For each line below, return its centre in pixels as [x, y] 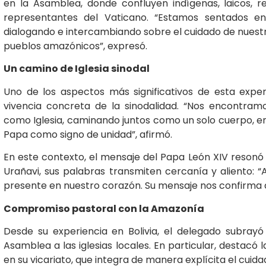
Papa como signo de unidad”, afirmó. [88, 134]
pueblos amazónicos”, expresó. [75, 46]
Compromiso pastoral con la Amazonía [104, 208]
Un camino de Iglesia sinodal [77, 69]
